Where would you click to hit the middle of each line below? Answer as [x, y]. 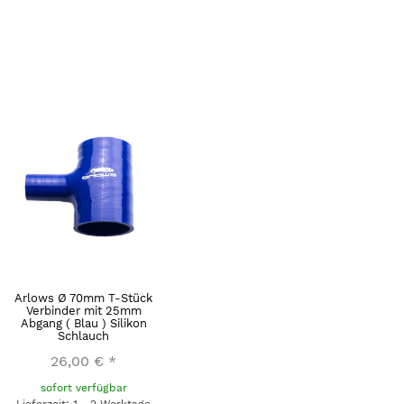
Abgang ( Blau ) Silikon [83, 323]
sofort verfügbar [83, 387]
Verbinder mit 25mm [83, 310]
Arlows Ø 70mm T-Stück [83, 298]
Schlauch [83, 335]
